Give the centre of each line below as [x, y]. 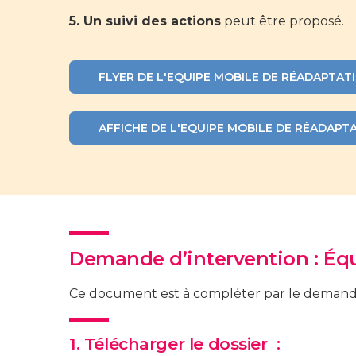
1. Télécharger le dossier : [175, 343]
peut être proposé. [282, 21]
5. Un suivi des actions [145, 21]
